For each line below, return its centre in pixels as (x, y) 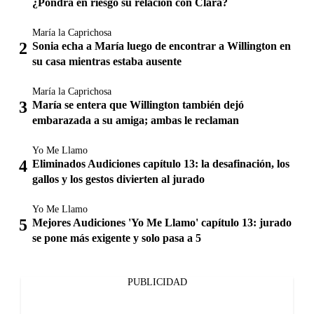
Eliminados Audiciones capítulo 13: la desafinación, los (161, 163)
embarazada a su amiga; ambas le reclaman (136, 120)
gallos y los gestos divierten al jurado (118, 179)
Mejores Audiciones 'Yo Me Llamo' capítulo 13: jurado (162, 222)
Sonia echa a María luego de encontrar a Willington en (162, 46)
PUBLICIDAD (157, 282)
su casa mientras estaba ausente (107, 61)
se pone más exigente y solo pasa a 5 (117, 238)
